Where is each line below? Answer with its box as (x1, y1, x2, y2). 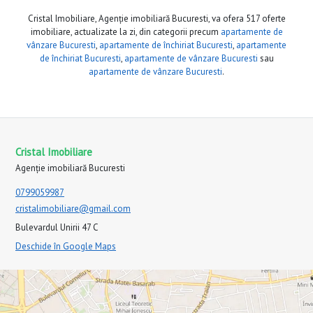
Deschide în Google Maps (15, 240, 116, 253)
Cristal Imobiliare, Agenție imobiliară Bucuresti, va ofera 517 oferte (27, 13, 286, 25)
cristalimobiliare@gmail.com (15, 203, 131, 215)
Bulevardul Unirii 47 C (15, 221, 99, 234)
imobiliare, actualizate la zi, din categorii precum (30, 26, 221, 38)
